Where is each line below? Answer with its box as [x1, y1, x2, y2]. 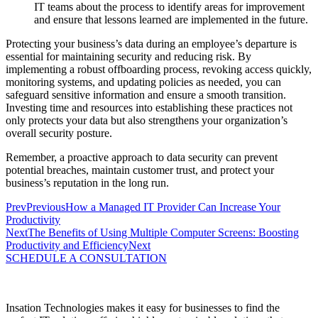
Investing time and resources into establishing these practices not [6, 102, 292, 114]
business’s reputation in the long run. [6, 177, 169, 190]
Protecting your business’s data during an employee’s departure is [6, 38, 297, 50]
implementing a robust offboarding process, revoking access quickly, [6, 63, 312, 76]
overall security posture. [6, 127, 112, 140]
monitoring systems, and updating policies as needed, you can [6, 76, 281, 89]
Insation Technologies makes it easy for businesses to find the [6, 302, 280, 314]
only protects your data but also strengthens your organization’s [6, 114, 287, 127]
